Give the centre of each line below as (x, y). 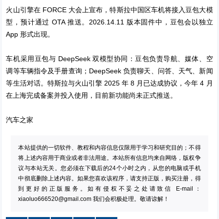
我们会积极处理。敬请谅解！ (131, 199)
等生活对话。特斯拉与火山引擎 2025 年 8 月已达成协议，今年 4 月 (109, 83)
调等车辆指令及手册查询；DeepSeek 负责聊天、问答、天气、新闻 (109, 71)
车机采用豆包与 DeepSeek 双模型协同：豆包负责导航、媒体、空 (109, 58)
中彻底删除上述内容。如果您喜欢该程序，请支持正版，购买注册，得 (109, 178)
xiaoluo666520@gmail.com (55, 199)
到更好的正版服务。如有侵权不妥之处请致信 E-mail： (109, 188)
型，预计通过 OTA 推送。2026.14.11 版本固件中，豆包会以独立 (109, 22)
